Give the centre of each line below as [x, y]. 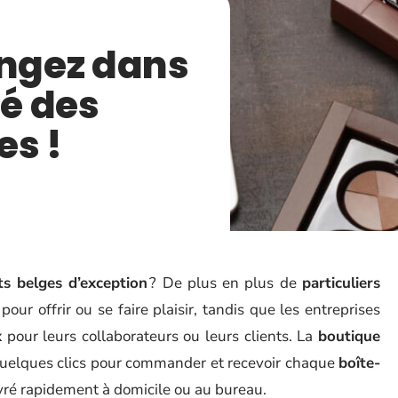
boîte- [359, 363]
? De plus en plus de [225, 283]
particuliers [342, 283]
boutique [350, 336]
